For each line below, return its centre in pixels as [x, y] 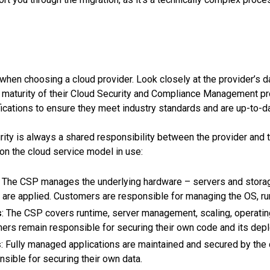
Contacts [135, 77]
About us [135, 50]
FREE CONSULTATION [135, 124]
